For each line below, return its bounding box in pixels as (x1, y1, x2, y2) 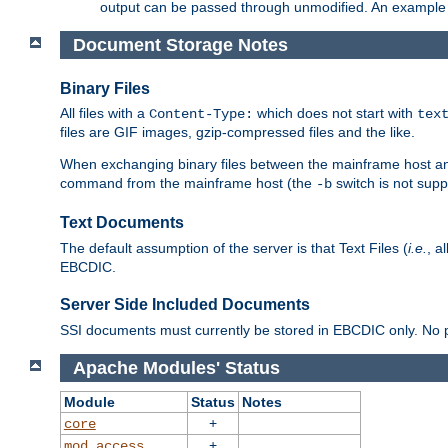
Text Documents (60, 214, 184, 232)
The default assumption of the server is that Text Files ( (60, 239, 408, 256)
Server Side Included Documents (60, 296, 310, 314)
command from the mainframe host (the (60, 175, 316, 192)
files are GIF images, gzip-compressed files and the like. (60, 124, 415, 141)
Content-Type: (149, 106, 253, 123)
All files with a (60, 105, 149, 122)
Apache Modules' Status (72, 357, 280, 378)
